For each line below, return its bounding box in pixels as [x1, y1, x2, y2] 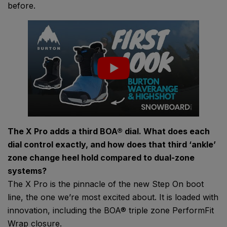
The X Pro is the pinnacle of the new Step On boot [8, 179, 204, 190]
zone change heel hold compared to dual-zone [8, 153, 195, 163]
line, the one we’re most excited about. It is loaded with [8, 192, 218, 203]
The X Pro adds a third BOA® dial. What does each [8, 126, 210, 137]
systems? [8, 166, 47, 176]
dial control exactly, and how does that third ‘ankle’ [8, 139, 216, 150]
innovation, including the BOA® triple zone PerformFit [8, 205, 214, 216]
